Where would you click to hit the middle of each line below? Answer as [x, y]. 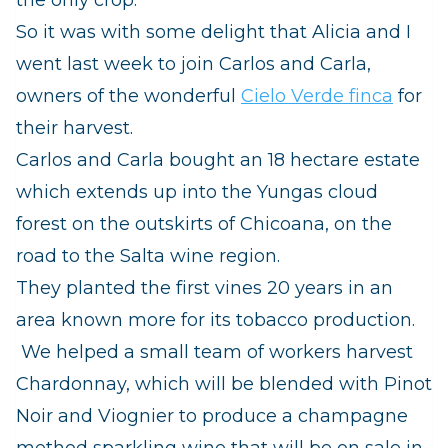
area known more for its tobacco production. [215, 319]
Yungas [290, 191]
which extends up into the [136, 191]
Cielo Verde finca [317, 95]
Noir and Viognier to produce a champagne [212, 415]
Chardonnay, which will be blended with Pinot [224, 383]
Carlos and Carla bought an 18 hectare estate [218, 159]
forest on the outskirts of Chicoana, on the [204, 223]
